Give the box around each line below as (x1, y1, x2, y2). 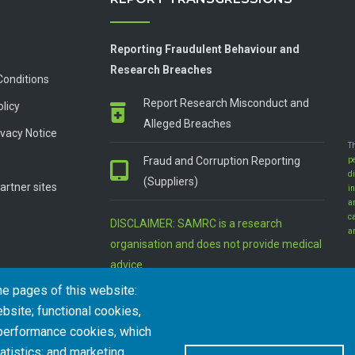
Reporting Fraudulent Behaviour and (110, 43, 300, 55)
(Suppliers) (143, 175, 198, 188)
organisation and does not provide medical (110, 238, 322, 250)
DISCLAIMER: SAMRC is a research (110, 217, 282, 230)
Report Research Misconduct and (143, 97, 309, 109)
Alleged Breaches (143, 117, 231, 130)
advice (110, 258, 143, 271)
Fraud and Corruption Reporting (143, 155, 300, 167)
